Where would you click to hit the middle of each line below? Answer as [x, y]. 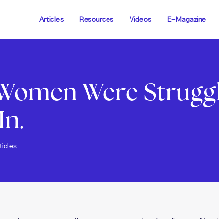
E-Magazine [186, 20]
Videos [140, 20]
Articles [51, 20]
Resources [97, 20]
